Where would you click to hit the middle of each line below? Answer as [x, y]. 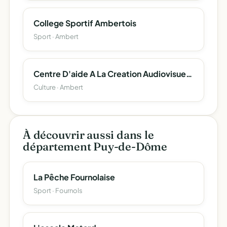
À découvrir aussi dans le [88, 135]
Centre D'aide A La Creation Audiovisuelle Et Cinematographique [189, 74]
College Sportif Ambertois [85, 23]
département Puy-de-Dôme [95, 146]
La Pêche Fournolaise [74, 177]
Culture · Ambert [58, 87]
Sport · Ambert [56, 36]
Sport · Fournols [58, 191]
